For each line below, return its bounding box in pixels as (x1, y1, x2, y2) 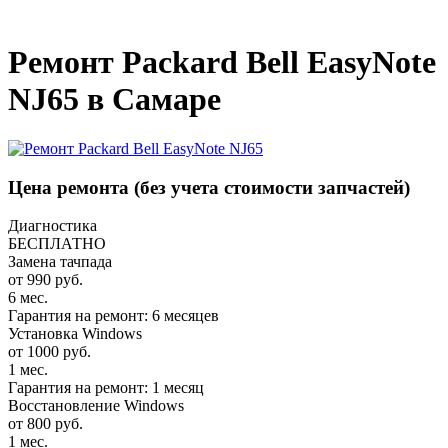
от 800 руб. (8, 415, 83, 433)
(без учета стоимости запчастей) (134, 176, 410, 198)
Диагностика (8, 217, 97, 235)
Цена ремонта (8, 176, 134, 198)
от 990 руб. (8, 271, 83, 289)
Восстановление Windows (8, 397, 184, 415)
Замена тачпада (8, 253, 112, 271)
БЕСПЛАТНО (8, 235, 106, 253)
